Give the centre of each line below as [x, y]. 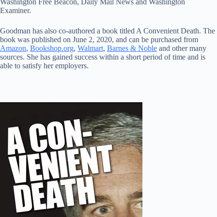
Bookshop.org [52, 48]
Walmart [90, 48]
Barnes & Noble [132, 48]
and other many [182, 48]
